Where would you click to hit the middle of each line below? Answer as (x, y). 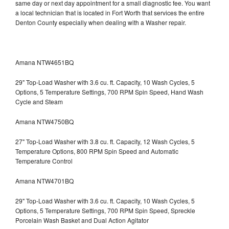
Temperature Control (44, 161)
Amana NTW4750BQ (44, 121)
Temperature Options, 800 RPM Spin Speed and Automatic (97, 151)
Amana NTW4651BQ (44, 62)
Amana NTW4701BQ (44, 180)
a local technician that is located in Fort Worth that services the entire (110, 12)
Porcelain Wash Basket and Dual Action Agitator (82, 220)
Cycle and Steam (39, 101)
